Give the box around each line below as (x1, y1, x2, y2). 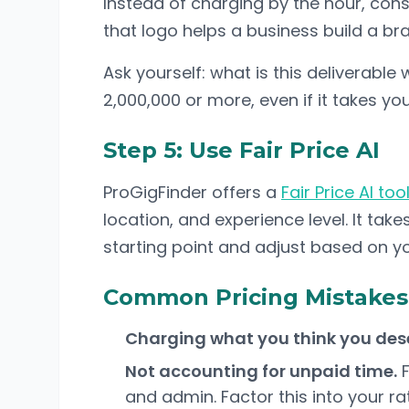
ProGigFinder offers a (103, 181, 281, 204)
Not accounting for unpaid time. (125, 360, 397, 383)
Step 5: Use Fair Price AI (103, 137, 380, 163)
